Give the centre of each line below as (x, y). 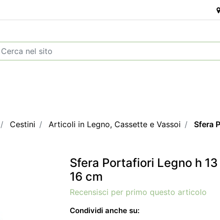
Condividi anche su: (105, 210)
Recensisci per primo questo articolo (138, 192)
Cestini (23, 124)
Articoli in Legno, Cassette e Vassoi (115, 124)
